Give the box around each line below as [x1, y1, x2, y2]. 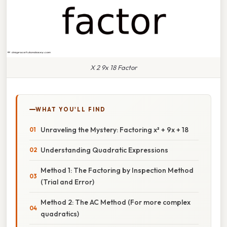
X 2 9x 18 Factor [90, 63, 137, 71]
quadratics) [41, 209, 79, 218]
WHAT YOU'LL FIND [35, 105, 106, 113]
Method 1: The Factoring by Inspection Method [41, 165, 194, 175]
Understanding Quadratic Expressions [41, 145, 168, 155]
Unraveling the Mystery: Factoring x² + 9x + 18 [41, 125, 188, 134]
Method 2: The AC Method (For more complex [41, 197, 191, 207]
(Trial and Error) [41, 177, 94, 186]
